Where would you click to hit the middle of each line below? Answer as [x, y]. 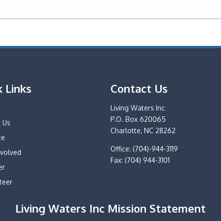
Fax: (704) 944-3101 [140, 160]
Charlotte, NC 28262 [143, 130]
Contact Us [139, 88]
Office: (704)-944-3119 [144, 148]
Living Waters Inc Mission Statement [110, 208]
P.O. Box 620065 [138, 119]
